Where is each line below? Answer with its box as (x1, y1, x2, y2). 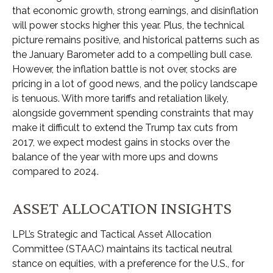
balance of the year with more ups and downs (12, 151, 218, 163)
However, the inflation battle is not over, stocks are (12, 63, 236, 75)
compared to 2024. (12, 165, 99, 177)
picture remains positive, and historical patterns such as (12, 34, 260, 46)
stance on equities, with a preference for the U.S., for (12, 257, 244, 269)
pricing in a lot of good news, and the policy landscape (12, 77, 257, 90)
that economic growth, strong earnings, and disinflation (12, 4, 258, 16)
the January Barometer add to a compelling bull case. (12, 48, 252, 60)
